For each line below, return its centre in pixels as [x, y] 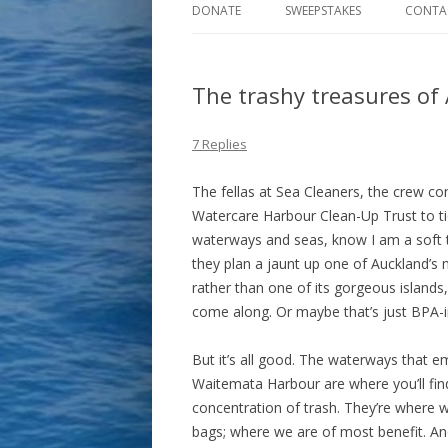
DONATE [216, 10]
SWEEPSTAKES [323, 10]
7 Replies [219, 144]
